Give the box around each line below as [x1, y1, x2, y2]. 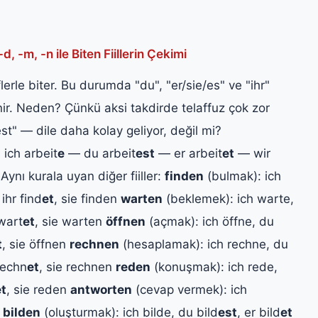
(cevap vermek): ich [132, 282, 247, 297]
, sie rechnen [39, 259, 116, 274]
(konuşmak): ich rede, [150, 259, 278, 274]
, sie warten [35, 214, 106, 229]
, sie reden [6, 282, 70, 297]
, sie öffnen [2, 236, 70, 251]
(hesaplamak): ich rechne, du [119, 236, 288, 251]
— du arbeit [65, 146, 136, 160]
